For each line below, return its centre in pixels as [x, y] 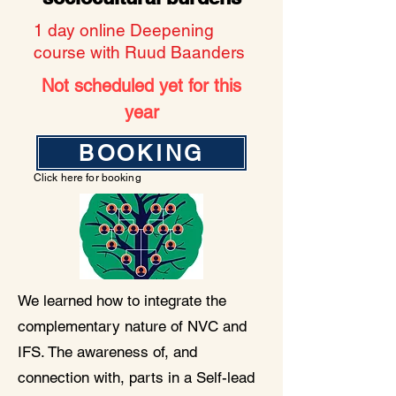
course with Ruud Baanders [139, 52]
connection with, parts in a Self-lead [136, 377]
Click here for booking [88, 178]
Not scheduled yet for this [141, 86]
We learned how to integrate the [122, 301]
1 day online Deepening [124, 30]
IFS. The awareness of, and [107, 352]
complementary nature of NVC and [132, 326]
